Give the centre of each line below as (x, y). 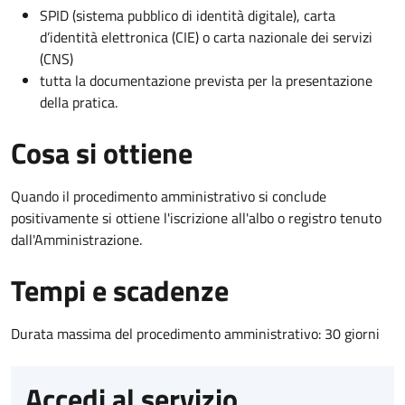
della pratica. (79, 102)
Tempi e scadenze (120, 290)
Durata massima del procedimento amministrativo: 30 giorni (195, 333)
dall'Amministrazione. (76, 239)
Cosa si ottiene (102, 152)
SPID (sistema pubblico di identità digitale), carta (188, 15)
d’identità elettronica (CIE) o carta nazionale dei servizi (206, 37)
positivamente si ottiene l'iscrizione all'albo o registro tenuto (196, 217)
